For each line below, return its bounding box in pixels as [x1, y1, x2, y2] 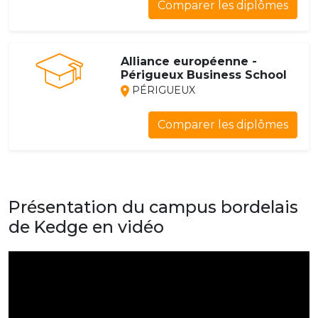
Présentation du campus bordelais [9, 197, 298, 218]
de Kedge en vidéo [9, 216, 164, 238]
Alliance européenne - [120, 55, 257, 69]
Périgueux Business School [120, 68, 287, 82]
